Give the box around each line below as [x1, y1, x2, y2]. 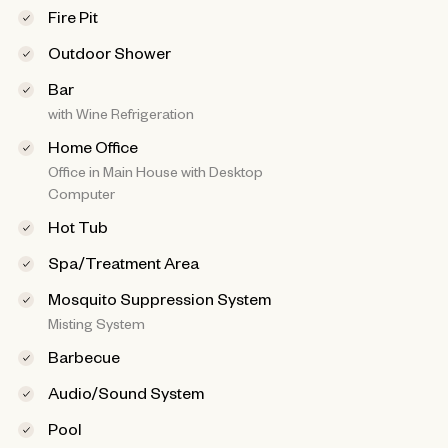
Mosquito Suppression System [47, 288, 271, 309]
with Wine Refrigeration [47, 104, 194, 123]
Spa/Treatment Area [47, 252, 199, 273]
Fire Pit [47, 6, 98, 27]
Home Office [47, 136, 138, 157]
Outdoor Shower [47, 42, 171, 63]
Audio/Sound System [47, 382, 204, 403]
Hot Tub [47, 216, 108, 237]
